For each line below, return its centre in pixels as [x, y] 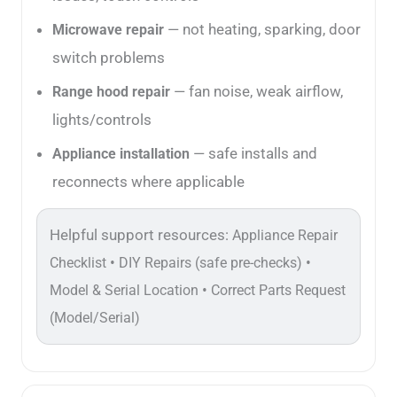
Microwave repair [108, 30]
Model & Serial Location [124, 291]
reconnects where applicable [148, 182]
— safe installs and [253, 154]
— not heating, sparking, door [262, 30]
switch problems [109, 58]
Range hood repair [111, 92]
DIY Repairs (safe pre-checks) [210, 263]
